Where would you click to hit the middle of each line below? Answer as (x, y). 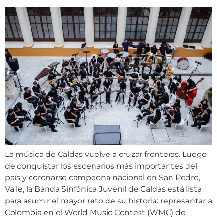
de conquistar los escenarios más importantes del (101, 166)
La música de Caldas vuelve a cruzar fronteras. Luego (106, 154)
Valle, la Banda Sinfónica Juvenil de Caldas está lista (103, 189)
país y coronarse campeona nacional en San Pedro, (102, 177)
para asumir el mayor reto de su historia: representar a (108, 201)
